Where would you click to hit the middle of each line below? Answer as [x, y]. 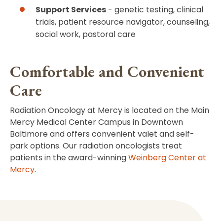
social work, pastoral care [86, 35]
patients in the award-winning [69, 158]
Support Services [71, 10]
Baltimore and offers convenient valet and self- [102, 134]
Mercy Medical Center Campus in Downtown [96, 122]
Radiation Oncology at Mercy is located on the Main [110, 110]
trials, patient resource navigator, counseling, [123, 22]
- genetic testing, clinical [155, 10]
